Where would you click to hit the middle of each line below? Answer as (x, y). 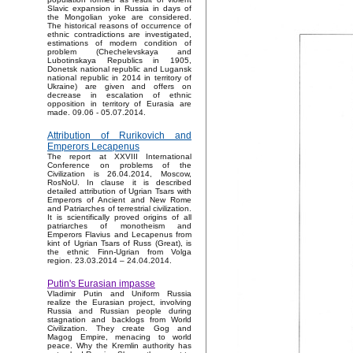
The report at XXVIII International (119, 157)
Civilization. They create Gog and (119, 329)
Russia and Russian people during (119, 311)
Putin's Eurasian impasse (101, 284)
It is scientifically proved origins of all (119, 217)
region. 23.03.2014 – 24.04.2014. (110, 261)
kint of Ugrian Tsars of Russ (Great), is (119, 243)
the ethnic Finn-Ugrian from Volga (119, 252)
